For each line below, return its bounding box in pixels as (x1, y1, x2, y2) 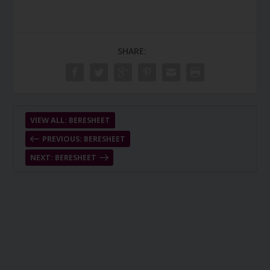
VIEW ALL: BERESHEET (30, 115, 110, 125)
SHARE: (118, 45, 146, 57)
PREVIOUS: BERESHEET (42, 134, 125, 144)
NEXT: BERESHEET (30, 152, 96, 163)
